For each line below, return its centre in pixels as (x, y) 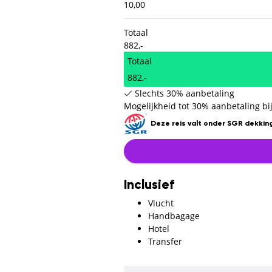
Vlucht (161, 203)
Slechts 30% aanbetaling (185, 93)
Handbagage (174, 216)
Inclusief (149, 185)
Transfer (165, 241)
